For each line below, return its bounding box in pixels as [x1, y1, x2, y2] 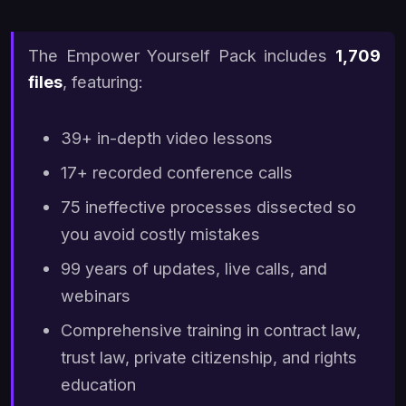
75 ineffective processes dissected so [61, 196, 357, 217]
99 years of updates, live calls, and [61, 257, 328, 278]
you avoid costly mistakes [61, 223, 261, 244]
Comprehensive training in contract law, [61, 319, 362, 340]
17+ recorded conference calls [61, 161, 294, 182]
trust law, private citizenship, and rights [61, 346, 358, 367]
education [61, 373, 137, 394]
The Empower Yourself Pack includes [28, 44, 335, 65]
